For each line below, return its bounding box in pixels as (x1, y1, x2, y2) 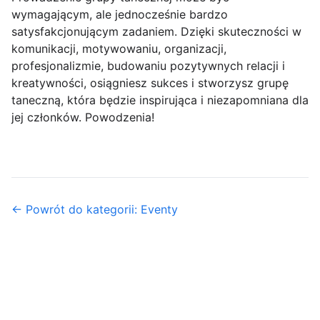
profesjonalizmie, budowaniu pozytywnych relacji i (11, 59, 285, 74)
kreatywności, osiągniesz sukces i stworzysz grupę (11, 76, 289, 91)
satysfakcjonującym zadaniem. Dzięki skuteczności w (11, 24, 301, 39)
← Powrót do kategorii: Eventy (11, 202, 178, 217)
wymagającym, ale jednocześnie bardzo (11, 7, 228, 22)
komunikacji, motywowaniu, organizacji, (11, 41, 226, 56)
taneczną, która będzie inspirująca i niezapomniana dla (11, 93, 309, 108)
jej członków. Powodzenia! (11, 110, 154, 125)
